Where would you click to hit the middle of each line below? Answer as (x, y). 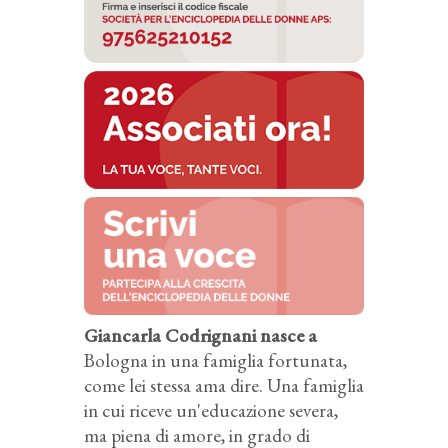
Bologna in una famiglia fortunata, (215, 360)
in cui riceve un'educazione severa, (211, 410)
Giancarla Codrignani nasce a (200, 335)
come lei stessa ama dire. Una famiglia (224, 385)
